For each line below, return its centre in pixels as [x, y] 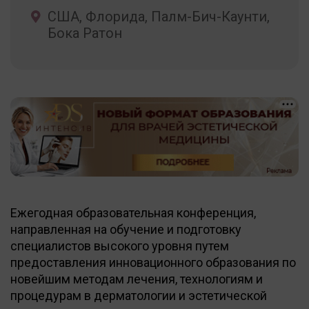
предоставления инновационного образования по [153, 262]
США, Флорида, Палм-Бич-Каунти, [159, 16]
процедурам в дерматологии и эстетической [139, 295]
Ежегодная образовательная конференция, [133, 212]
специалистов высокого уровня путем [120, 246]
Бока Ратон [85, 33]
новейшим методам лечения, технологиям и [137, 279]
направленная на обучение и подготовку [126, 229]
